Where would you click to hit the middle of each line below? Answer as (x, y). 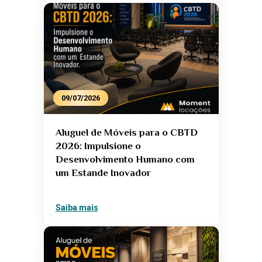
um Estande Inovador (103, 173)
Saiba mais (77, 208)
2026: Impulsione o (98, 146)
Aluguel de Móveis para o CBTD (126, 133)
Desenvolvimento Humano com (125, 160)
